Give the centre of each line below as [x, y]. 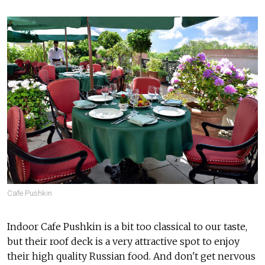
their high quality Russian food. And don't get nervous [131, 256]
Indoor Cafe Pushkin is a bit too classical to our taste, [127, 226]
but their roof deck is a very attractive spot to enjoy [123, 241]
